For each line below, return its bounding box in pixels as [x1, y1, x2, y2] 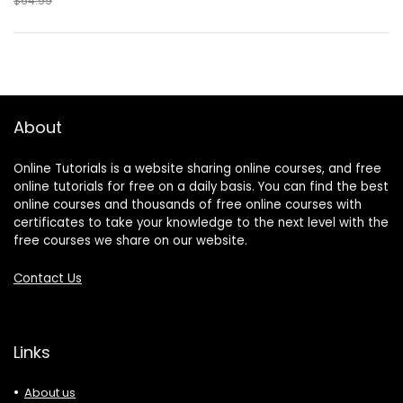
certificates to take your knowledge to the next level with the [13, 214, 389, 231]
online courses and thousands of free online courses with [13, 196, 362, 213]
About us [24, 384, 76, 401]
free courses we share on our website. [13, 232, 247, 249]
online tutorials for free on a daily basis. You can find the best [13, 178, 389, 195]
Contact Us [13, 270, 82, 287]
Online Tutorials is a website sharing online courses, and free [13, 160, 381, 177]
